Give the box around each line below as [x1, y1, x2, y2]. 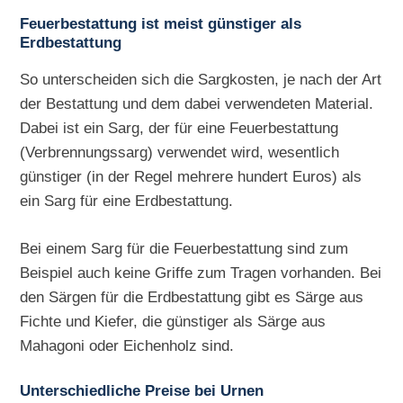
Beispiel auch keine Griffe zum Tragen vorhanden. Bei [20, 264, 382, 282]
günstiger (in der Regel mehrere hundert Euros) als [20, 167, 363, 186]
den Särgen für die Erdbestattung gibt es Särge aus [20, 288, 364, 307]
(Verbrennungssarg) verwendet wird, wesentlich [20, 143, 340, 162]
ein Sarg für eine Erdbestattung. [20, 192, 234, 210]
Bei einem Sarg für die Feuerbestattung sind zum [20, 239, 349, 258]
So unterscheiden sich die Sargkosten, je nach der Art [20, 70, 382, 89]
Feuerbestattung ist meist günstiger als [20, 15, 302, 33]
